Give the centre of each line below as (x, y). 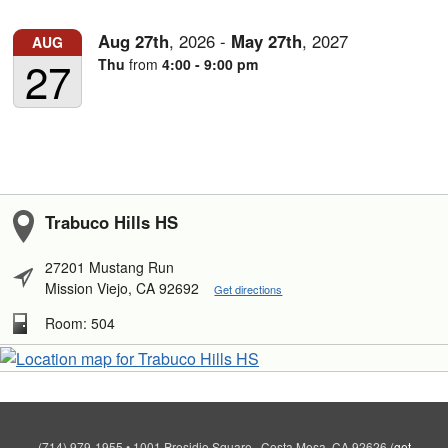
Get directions (248, 288)
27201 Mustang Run (110, 266)
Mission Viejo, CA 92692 (124, 287)
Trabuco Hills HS (112, 221)
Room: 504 (80, 322)
